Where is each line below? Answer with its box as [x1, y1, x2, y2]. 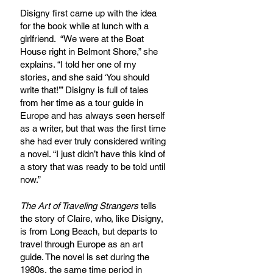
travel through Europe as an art [20, 238, 146, 249]
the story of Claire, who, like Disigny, [20, 213, 166, 224]
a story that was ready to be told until [20, 161, 168, 172]
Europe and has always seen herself [20, 110, 167, 121]
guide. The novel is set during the [20, 251, 152, 262]
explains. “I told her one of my [20, 58, 139, 69]
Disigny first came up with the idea [20, 7, 159, 18]
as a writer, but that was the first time [20, 122, 168, 133]
